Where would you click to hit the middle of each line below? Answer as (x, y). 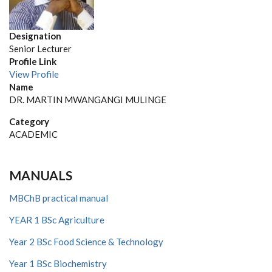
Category (29, 121)
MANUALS (41, 175)
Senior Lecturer (40, 49)
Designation (35, 36)
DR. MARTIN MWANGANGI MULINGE (88, 100)
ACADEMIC (33, 134)
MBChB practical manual (59, 198)
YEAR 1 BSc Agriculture (57, 220)
